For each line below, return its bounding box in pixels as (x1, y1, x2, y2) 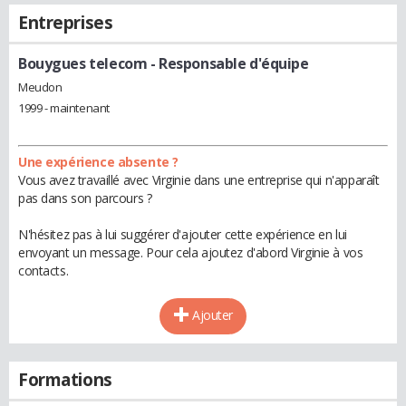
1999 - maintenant (18, 99, 110, 116)
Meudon (18, 78, 63, 95)
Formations (18, 367, 112, 391)
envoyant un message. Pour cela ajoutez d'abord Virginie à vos (18, 243, 363, 261)
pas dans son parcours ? (18, 188, 152, 207)
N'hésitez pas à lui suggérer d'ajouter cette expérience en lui (18, 225, 347, 243)
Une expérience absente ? (18, 152, 179, 170)
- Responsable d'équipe (147, 53, 309, 73)
